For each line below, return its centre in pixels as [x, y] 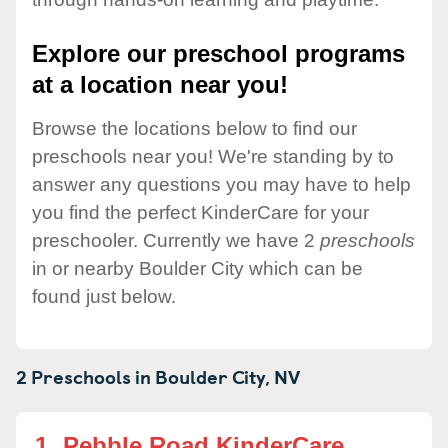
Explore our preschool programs [218, 54]
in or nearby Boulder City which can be [197, 268]
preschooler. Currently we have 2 [176, 240]
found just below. [104, 296]
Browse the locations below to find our [194, 128]
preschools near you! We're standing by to [213, 156]
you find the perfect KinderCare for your [200, 212]
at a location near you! [160, 85]
